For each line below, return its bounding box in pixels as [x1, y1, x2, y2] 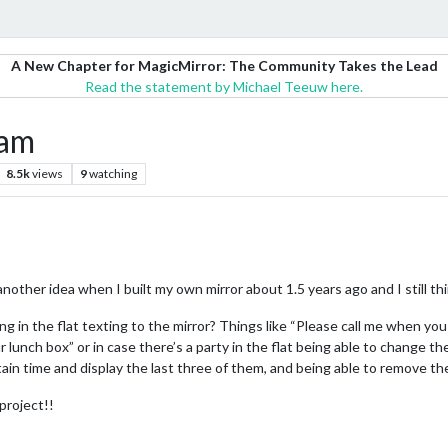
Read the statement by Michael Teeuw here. [85, 78, 363, 95]
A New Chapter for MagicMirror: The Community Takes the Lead [10, 57, 438, 74]
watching [89, 166, 138, 181]
